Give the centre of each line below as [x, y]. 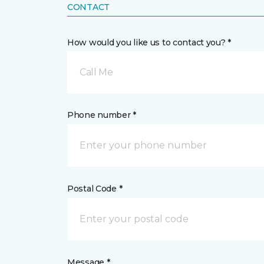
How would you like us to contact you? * [149, 42]
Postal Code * [95, 189]
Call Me [96, 72]
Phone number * [102, 115]
